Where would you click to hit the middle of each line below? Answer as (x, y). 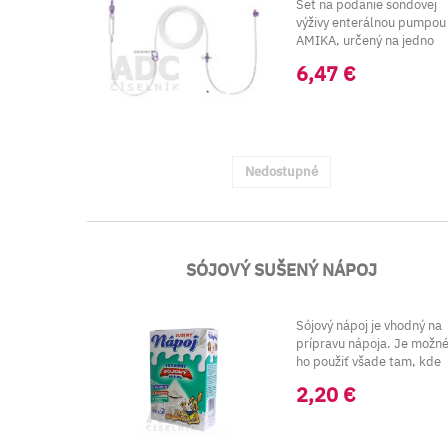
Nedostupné (281, 171)
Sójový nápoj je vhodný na (369, 325)
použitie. (321, 58)
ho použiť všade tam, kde (369, 361)
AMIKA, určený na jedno (365, 40)
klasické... (326, 379)
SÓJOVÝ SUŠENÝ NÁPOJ (281, 270)
